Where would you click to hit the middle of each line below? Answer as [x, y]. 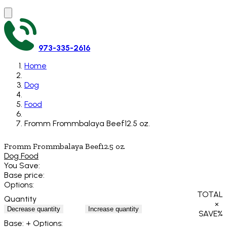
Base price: [24, 175]
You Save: [22, 166]
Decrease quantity [34, 209]
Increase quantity [113, 209]
